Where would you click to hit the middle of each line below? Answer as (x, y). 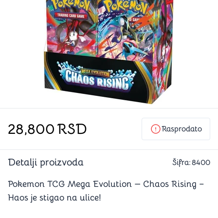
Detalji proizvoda (46, 162)
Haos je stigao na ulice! (54, 198)
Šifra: (182, 163)
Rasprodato (182, 129)
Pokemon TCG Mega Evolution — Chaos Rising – (106, 184)
